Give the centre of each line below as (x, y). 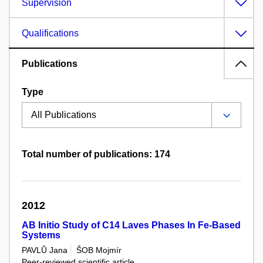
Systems (41, 235)
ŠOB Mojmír (99, 250)
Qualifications (50, 33)
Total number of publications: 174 (96, 154)
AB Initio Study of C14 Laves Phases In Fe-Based (131, 225)
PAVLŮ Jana (45, 250)
